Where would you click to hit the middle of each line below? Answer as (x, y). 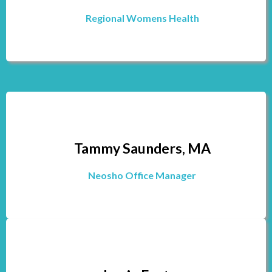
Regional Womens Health (142, 18)
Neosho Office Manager (142, 175)
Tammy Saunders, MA (142, 148)
